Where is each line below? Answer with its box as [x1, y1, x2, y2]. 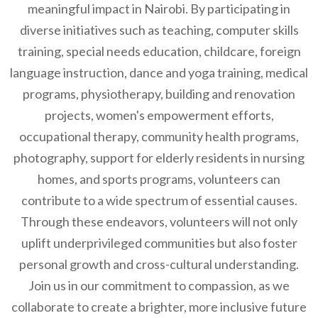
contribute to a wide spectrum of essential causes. [21, 192, 297, 208]
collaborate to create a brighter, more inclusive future [11, 299, 307, 314]
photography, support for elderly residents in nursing [13, 150, 305, 165]
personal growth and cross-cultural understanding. [19, 256, 299, 272]
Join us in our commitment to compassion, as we [28, 278, 290, 293]
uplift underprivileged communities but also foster [21, 235, 297, 251]
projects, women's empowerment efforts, [44, 107, 274, 123]
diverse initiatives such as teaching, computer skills [19, 22, 299, 38]
